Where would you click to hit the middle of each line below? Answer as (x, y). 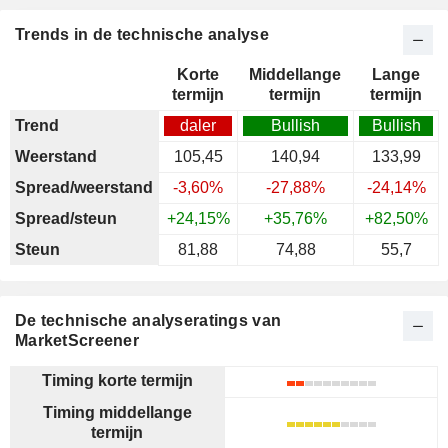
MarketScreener (77, 340)
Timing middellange (117, 412)
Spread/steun (66, 218)
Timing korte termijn (117, 380)
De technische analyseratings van (148, 320)
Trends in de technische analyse (142, 34)
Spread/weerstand (84, 187)
